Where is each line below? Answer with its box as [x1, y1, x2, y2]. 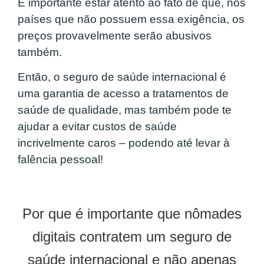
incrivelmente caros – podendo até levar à [18, 137, 230, 150]
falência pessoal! [18, 153, 106, 166]
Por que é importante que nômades [22, 206, 242, 222]
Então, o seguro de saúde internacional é [18, 71, 226, 84]
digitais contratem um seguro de [32, 229, 232, 245]
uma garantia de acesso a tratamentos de [18, 87, 229, 100]
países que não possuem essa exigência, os [18, 12, 245, 25]
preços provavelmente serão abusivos [18, 29, 212, 42]
